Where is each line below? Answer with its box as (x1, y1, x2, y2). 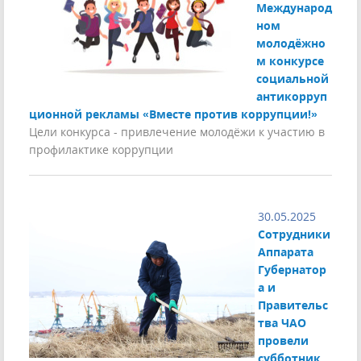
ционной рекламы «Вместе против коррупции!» (29, 106, 317, 122)
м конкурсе (256, 53, 324, 69)
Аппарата (258, 244, 313, 260)
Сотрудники (258, 226, 330, 243)
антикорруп (256, 89, 327, 105)
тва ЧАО (258, 315, 306, 331)
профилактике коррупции (29, 142, 173, 158)
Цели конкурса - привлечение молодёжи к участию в (29, 124, 325, 140)
